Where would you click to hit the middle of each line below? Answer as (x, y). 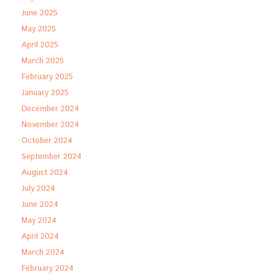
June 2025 (40, 14)
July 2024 (38, 189)
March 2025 (43, 61)
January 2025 (45, 93)
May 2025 (39, 29)
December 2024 (50, 109)
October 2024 (47, 141)
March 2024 (43, 253)
